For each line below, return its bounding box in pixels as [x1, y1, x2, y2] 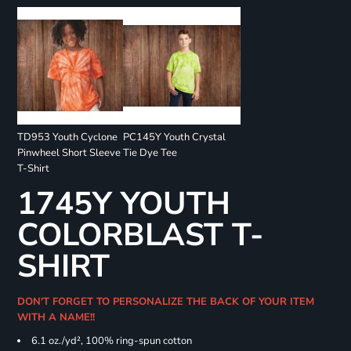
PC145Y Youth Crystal [122, 130, 226, 145]
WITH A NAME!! [16, 310, 101, 325]
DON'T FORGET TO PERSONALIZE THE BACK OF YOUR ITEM [16, 295, 314, 309]
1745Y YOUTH [16, 183, 230, 226]
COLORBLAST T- [16, 214, 263, 257]
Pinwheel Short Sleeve [16, 146, 121, 161]
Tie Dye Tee [122, 146, 177, 161]
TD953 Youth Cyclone [16, 130, 118, 145]
